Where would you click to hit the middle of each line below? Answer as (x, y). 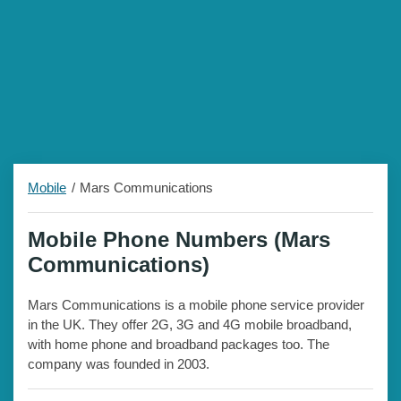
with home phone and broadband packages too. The (179, 345)
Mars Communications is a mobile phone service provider (196, 305)
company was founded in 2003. (119, 364)
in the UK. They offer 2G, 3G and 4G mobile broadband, (190, 325)
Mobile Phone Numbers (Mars (179, 240)
